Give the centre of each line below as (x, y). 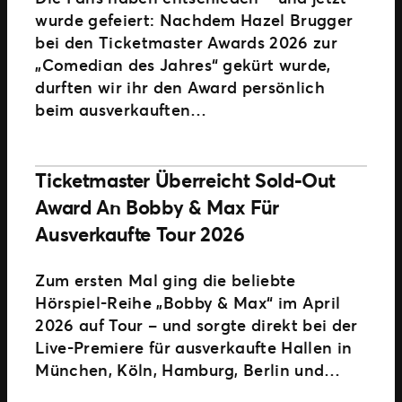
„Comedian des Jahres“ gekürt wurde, (183, 64)
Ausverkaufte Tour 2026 (140, 233)
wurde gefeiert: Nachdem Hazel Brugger (194, 19)
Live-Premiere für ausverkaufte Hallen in (194, 347)
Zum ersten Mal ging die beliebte (166, 280)
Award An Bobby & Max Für (157, 206)
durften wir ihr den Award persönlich (180, 87)
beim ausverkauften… (121, 109)
